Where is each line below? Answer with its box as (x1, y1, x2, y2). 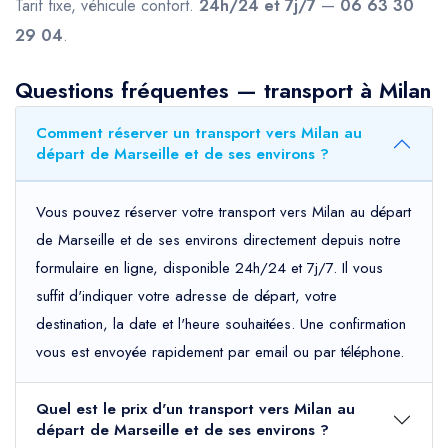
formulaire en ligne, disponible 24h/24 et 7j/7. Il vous (36, 257, 383, 280)
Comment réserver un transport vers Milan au (36, 122, 362, 145)
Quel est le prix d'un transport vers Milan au (36, 398, 355, 421)
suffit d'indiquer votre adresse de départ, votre (36, 285, 337, 308)
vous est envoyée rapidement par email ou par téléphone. (36, 341, 404, 364)
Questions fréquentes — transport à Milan (15, 74, 431, 107)
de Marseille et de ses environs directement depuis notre (36, 229, 401, 252)
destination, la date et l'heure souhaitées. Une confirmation (36, 313, 406, 336)
